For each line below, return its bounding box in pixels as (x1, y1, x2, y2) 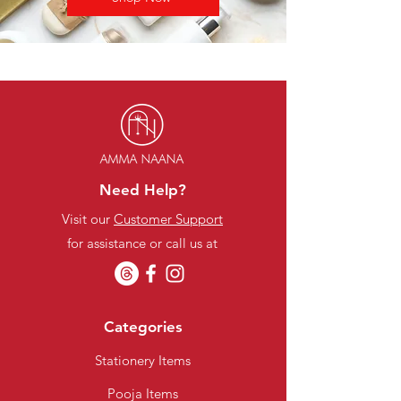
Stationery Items (95, 352, 191, 369)
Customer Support (114, 210, 223, 227)
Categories (104, 318, 183, 336)
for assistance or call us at (67, 235, 218, 252)
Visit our (62, 210, 114, 227)
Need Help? (99, 181, 186, 199)
